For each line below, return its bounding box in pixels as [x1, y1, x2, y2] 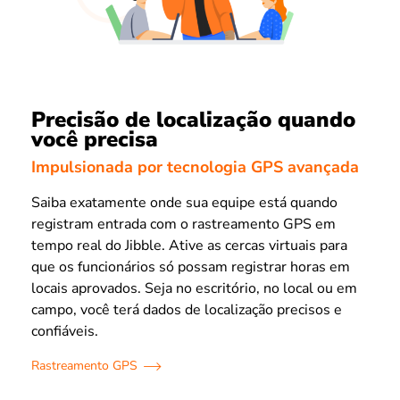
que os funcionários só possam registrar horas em [31, 256, 350, 277]
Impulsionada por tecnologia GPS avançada [31, 155, 359, 178]
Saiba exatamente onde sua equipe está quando [31, 192, 337, 212]
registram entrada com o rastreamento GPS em [31, 213, 336, 234]
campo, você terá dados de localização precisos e [31, 299, 342, 320]
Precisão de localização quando [31, 105, 355, 135]
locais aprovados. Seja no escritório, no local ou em [31, 278, 357, 298]
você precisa [31, 125, 158, 154]
